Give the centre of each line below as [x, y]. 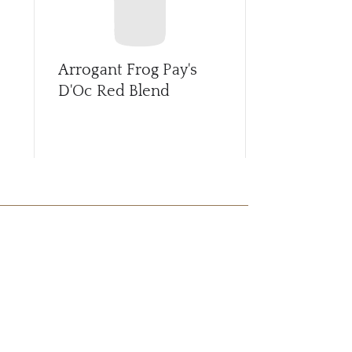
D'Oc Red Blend [114, 91]
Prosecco [302, 91]
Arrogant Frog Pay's [128, 70]
